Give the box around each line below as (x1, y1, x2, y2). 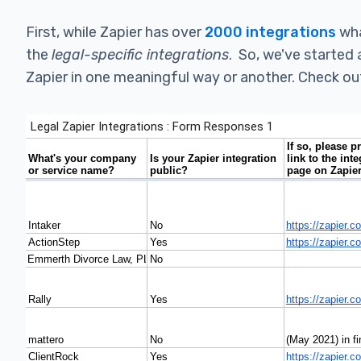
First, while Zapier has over (26, 23, 205, 41)
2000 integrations (205, 23, 336, 41)
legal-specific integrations (52, 46, 229, 64)
